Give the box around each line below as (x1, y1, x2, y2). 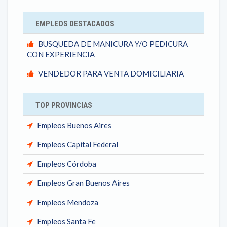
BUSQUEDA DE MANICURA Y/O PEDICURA (38, 39, 188, 48)
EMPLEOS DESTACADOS (35, 19, 115, 28)
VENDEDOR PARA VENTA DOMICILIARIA (38, 69, 184, 78)
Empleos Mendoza (37, 198, 98, 207)
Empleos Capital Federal (37, 140, 118, 149)
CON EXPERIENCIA (27, 50, 95, 59)
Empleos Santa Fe (37, 217, 96, 226)
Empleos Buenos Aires (37, 121, 111, 130)
